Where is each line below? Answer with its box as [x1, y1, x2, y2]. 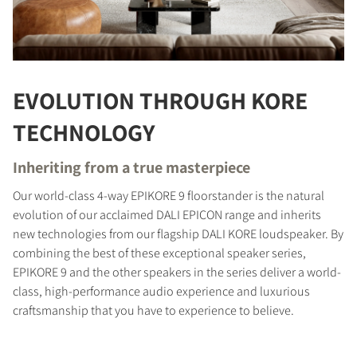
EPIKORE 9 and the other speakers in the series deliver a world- [13, 263, 341, 280]
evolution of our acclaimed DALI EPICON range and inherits [13, 206, 321, 223]
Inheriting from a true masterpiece [13, 156, 250, 178]
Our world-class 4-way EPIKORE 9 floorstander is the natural [13, 186, 324, 204]
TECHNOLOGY [13, 116, 155, 148]
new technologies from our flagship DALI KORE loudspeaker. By [13, 225, 343, 242]
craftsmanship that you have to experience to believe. [13, 301, 294, 319]
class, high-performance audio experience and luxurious [13, 282, 310, 300]
